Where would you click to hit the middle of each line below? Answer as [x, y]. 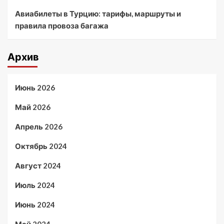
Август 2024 [38, 165]
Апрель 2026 [39, 126]
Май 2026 [33, 107]
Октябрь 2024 [41, 146]
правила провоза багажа [62, 25]
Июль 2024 [35, 185]
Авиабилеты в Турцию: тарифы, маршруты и [98, 13]
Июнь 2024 [35, 204]
